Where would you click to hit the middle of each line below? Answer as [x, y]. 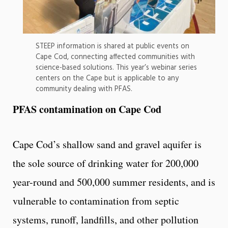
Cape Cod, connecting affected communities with [115, 57]
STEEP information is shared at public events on [112, 46]
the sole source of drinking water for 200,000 [106, 163]
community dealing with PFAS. [84, 89]
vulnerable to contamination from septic [96, 201]
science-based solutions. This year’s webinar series [116, 68]
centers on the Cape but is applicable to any [107, 78]
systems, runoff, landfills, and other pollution [106, 219]
